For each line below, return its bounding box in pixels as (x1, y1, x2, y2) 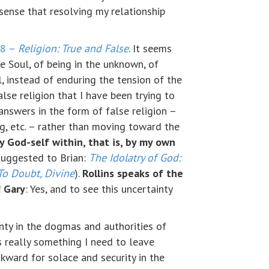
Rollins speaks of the (82, 166, 183, 181)
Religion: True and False (18, 41, 128, 56)
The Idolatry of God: (89, 151, 181, 165)
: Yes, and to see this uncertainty (25, 182, 172, 196)
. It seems (128, 41, 172, 56)
